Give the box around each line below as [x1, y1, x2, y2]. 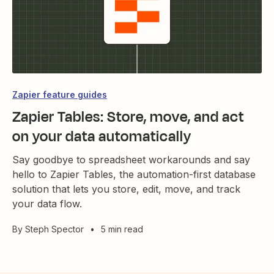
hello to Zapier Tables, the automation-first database [12, 168, 256, 181]
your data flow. [12, 198, 82, 210]
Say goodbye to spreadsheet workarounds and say [12, 154, 250, 166]
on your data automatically [12, 126, 191, 147]
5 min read [101, 224, 143, 235]
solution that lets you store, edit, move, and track [12, 183, 240, 196]
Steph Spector [25, 224, 84, 235]
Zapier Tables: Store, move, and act [12, 106, 244, 128]
